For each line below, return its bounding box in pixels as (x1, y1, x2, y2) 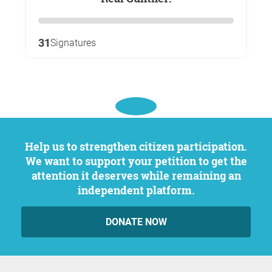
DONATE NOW (105, 216, 167, 228)
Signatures (50, 37, 96, 49)
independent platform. (77, 183, 195, 197)
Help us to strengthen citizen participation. (25, 139, 33, 154)
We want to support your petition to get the (25, 154, 247, 168)
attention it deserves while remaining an (31, 168, 241, 183)
